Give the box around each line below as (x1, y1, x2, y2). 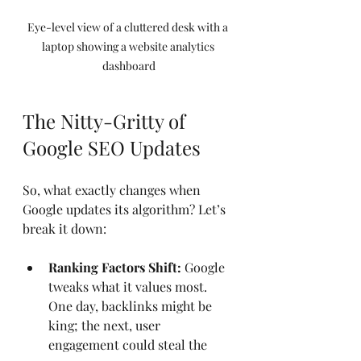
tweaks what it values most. (48, 277, 210, 295)
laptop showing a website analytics (41, 38, 217, 54)
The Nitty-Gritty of (23, 107, 190, 134)
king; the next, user (48, 316, 164, 334)
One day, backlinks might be (48, 297, 215, 314)
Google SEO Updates (23, 134, 201, 160)
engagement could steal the (48, 335, 210, 353)
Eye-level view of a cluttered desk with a (27, 19, 230, 35)
